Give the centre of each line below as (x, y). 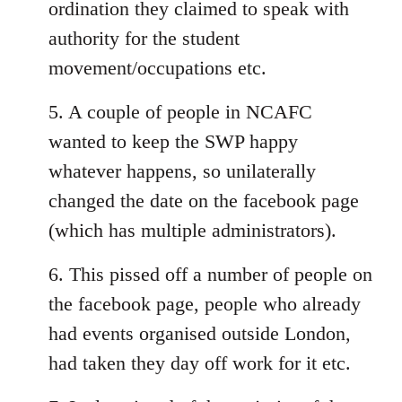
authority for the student (144, 39)
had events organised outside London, (200, 334)
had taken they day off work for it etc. (200, 363)
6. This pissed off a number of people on (210, 275)
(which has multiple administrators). (192, 231)
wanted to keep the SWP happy (173, 142)
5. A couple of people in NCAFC (180, 112)
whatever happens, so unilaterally (182, 171)
